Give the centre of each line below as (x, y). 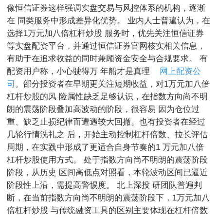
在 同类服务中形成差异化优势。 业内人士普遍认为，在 (109, 21)
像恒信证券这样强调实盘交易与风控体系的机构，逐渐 (106, 8)
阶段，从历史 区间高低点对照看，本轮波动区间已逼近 (107, 173)
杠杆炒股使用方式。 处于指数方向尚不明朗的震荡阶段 (107, 160)
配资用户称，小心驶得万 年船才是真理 (78, 72)
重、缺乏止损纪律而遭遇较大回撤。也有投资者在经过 (106, 122)
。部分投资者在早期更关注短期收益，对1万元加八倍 (112, 84)
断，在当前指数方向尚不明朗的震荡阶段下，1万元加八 (108, 198)
